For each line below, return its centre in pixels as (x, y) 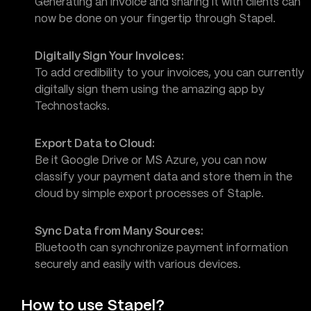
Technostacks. (72, 107)
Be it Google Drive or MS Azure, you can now (151, 161)
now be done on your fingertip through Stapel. (155, 19)
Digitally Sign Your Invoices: (109, 57)
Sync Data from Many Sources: (119, 232)
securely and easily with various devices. (138, 265)
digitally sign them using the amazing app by (150, 90)
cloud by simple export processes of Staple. (149, 194)
